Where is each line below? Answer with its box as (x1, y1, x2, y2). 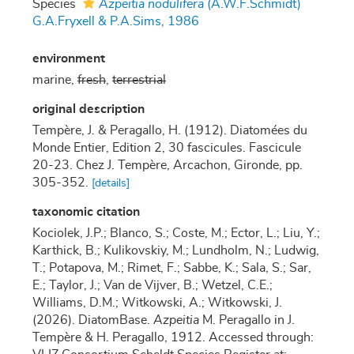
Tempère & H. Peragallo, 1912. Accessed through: (32, 331, 314, 345)
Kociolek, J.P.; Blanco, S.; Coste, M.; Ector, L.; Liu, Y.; (32, 227, 320, 240)
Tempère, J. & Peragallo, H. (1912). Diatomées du (32, 124, 307, 137)
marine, (32, 73, 77, 87)
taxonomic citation (32, 205, 140, 219)
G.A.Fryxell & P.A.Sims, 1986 (32, 15, 199, 28)
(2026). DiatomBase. (32, 314, 153, 327)
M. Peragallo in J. (199, 314, 295, 327)
